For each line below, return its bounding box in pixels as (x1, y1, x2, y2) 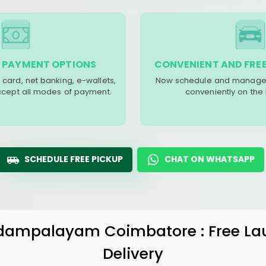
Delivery (103, 243, 163, 264)
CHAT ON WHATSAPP (164, 153, 255, 165)
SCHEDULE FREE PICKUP (24, 153, 123, 165)
